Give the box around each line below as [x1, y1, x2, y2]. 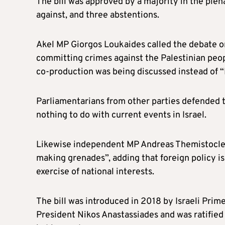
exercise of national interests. [36, 166, 154, 178]
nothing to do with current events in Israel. [36, 109, 206, 122]
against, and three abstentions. [36, 10, 159, 22]
